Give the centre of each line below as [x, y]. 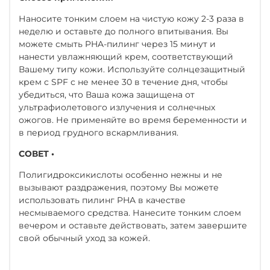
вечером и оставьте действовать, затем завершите [133, 225]
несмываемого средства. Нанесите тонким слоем [130, 212]
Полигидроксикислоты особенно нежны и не [121, 174]
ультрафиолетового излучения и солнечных [117, 107]
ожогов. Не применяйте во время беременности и [133, 120]
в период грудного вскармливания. [99, 132]
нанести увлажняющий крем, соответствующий [126, 56]
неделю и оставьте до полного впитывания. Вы [124, 31]
